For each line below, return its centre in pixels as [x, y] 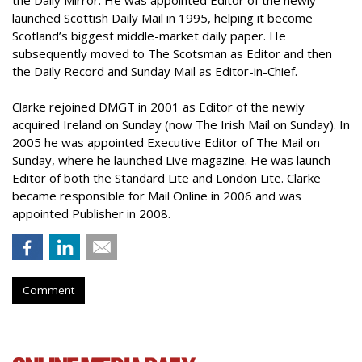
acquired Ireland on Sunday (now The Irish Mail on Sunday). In [181, 124]
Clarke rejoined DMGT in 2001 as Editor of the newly [158, 107]
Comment [48, 290]
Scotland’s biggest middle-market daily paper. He [149, 36]
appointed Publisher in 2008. [93, 213]
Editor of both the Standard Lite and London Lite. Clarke [166, 178]
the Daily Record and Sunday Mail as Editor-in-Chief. [155, 71]
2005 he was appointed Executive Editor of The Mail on [166, 142]
